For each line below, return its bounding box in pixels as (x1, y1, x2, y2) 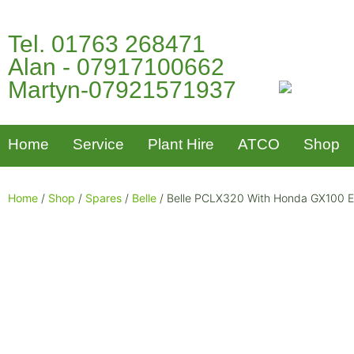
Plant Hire (148, 135, 214, 153)
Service (73, 135, 124, 153)
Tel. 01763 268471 (8, 31, 205, 57)
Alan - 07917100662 (8, 54, 224, 80)
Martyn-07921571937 (8, 77, 236, 103)
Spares (85, 191, 122, 205)
